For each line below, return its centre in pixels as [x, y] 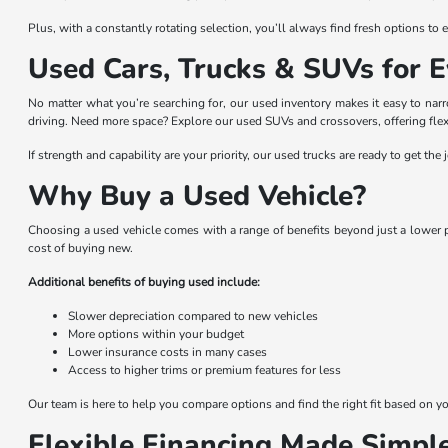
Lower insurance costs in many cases [168, 351]
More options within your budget [156, 333]
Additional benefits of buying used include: [144, 281]
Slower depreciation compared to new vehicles [193, 315]
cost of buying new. [81, 247]
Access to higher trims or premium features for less [205, 369]
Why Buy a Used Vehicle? [197, 195]
